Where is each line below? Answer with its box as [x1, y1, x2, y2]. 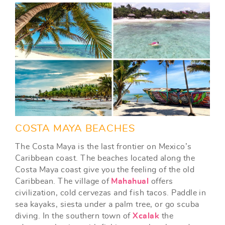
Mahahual [111, 177, 149, 186]
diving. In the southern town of [15, 212, 133, 220]
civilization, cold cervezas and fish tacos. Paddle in [15, 189, 206, 197]
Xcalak [133, 212, 160, 220]
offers [149, 177, 173, 186]
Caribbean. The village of [15, 177, 111, 186]
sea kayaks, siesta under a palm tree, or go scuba [15, 200, 199, 209]
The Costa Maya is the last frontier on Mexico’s [15, 143, 192, 151]
